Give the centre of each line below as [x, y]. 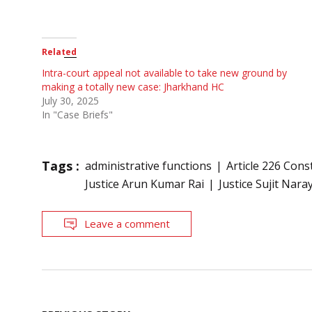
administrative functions [148, 166]
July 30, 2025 [70, 101]
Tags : [61, 166]
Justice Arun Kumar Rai [145, 184]
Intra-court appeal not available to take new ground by [164, 73]
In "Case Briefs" [77, 115]
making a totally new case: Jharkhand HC [133, 87]
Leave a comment [127, 224]
